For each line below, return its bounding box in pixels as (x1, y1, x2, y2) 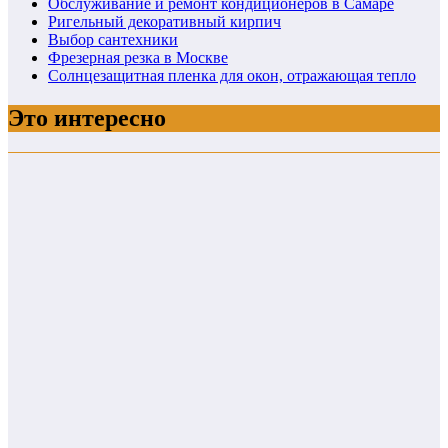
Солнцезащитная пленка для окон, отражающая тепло (48, 67, 416, 85)
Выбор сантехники (48, 31, 178, 49)
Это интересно (8, 105, 166, 132)
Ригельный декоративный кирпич (48, 13, 281, 31)
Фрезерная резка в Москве (48, 49, 228, 67)
